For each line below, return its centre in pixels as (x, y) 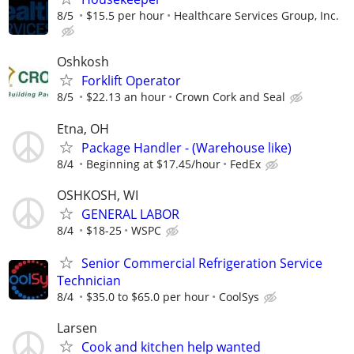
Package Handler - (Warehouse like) (186, 147)
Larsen (77, 328)
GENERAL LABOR (130, 214)
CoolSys (239, 296)
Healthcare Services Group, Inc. (256, 16)
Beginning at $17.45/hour (153, 164)
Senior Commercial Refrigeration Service (202, 263)
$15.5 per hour (125, 16)
